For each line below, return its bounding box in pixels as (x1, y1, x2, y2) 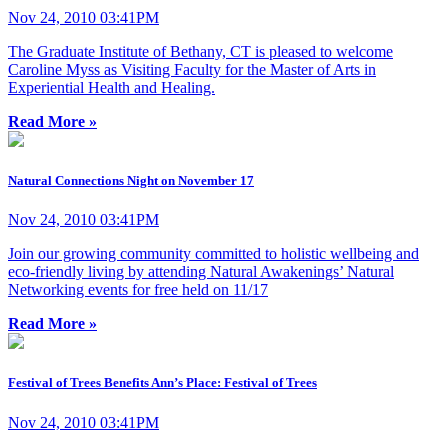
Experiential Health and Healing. (8, 78, 215, 96)
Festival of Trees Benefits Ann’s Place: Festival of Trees (8, 375, 317, 391)
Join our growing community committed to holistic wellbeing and (8, 245, 419, 263)
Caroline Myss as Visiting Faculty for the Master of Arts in (8, 60, 376, 78)
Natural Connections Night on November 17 (8, 173, 254, 189)
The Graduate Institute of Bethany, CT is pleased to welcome (8, 42, 393, 60)
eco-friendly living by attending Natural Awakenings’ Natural (8, 263, 394, 281)
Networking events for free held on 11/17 (8, 281, 268, 299)
